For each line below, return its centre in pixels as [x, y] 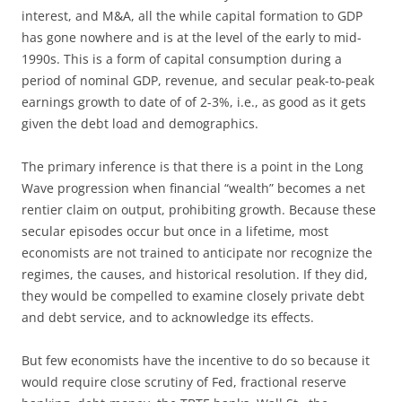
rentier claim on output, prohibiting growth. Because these [199, 209]
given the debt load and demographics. [140, 123]
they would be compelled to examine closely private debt [193, 295]
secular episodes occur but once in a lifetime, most [175, 231]
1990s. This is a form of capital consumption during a [182, 58]
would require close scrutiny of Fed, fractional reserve [184, 381]
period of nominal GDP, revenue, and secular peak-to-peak [198, 80]
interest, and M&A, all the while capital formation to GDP [192, 15]
